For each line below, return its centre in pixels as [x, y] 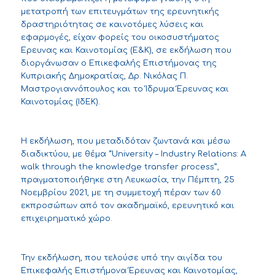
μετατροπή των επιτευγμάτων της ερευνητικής [120, 12]
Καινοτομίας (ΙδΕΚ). [60, 102]
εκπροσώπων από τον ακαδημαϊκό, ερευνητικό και [127, 206]
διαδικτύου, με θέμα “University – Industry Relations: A [133, 154]
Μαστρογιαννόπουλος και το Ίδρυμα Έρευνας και [125, 89]
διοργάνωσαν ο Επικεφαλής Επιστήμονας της [118, 64]
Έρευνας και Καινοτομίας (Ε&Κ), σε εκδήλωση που [126, 51]
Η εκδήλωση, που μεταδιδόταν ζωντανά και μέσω [125, 141]
